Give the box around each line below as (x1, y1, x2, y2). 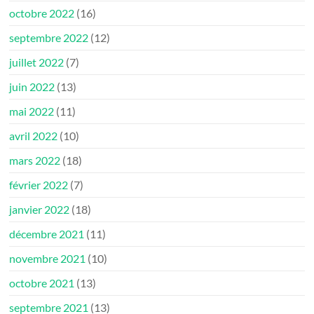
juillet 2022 (9, 55, 64, 69)
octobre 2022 (9, 6, 75, 20)
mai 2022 (9, 104, 55, 118)
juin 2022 (9, 79, 55, 93)
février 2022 (9, 177, 69, 191)
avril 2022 (9, 128, 58, 142)
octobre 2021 (9, 275, 75, 289)
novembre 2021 (9, 251, 86, 265)
